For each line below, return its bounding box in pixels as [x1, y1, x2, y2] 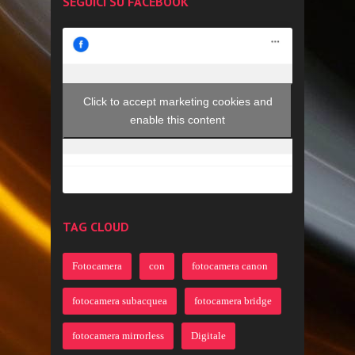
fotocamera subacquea [72, 294, 167, 307]
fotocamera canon [192, 259, 268, 272]
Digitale [191, 329, 226, 342]
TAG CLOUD [63, 218, 129, 235]
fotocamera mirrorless [72, 329, 164, 342]
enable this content [130, 113, 225, 126]
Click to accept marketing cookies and [82, 94, 273, 108]
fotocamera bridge [194, 294, 272, 307]
